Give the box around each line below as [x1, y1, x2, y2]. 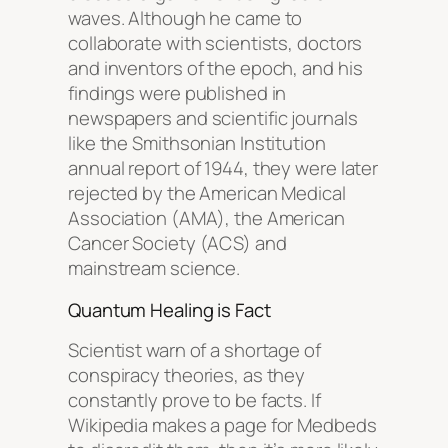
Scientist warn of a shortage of [68, 337, 321, 364]
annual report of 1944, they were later [68, 155, 379, 182]
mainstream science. [68, 255, 241, 282]
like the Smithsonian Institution [68, 130, 326, 157]
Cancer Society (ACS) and [68, 230, 287, 257]
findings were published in [68, 80, 287, 107]
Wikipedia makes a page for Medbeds [68, 412, 377, 439]
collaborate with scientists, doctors [68, 30, 363, 57]
